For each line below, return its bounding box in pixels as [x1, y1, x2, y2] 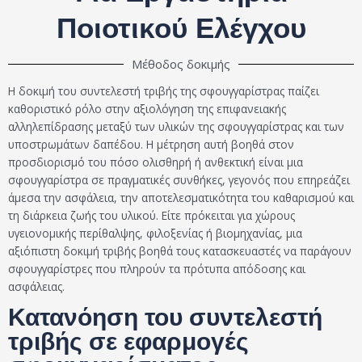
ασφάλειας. [8, 278, 65, 294]
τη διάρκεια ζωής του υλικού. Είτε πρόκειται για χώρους [8, 207, 295, 223]
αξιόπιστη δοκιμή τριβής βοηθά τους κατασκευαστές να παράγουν [8, 242, 351, 259]
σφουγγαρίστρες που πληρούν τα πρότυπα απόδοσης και [8, 260, 305, 276]
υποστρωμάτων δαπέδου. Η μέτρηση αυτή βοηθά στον [8, 136, 294, 152]
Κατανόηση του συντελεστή [8, 301, 322, 332]
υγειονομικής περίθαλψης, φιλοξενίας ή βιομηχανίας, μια [8, 225, 302, 241]
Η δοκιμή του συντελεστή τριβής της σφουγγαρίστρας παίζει [8, 82, 319, 99]
